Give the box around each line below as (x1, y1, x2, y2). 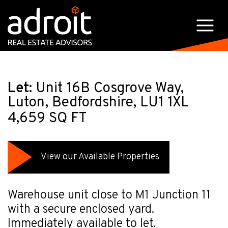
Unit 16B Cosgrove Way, (32, 79, 184, 98)
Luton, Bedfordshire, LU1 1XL (8, 94, 189, 112)
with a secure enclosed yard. (8, 202, 154, 217)
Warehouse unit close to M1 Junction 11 (8, 187, 211, 203)
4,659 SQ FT (8, 109, 87, 128)
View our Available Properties (41, 151, 159, 163)
